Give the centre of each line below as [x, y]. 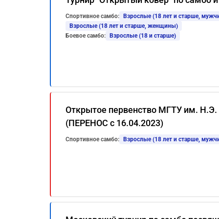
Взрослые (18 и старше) [143, 36]
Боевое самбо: [86, 36]
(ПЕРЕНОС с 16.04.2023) [114, 123]
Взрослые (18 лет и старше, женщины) [124, 26]
